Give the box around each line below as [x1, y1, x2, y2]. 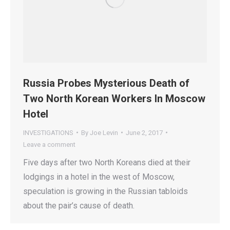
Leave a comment [23, 140, 75, 148]
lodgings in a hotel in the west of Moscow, [23, 171, 175, 182]
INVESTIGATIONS [23, 128, 73, 137]
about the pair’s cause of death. [23, 200, 135, 210]
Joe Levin [90, 128, 118, 137]
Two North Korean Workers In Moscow [23, 92, 205, 105]
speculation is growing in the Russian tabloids [23, 186, 188, 196]
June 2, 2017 [126, 128, 163, 137]
